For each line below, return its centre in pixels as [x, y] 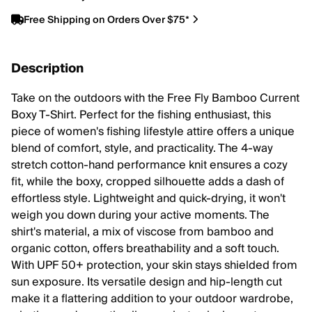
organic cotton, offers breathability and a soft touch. [145, 249]
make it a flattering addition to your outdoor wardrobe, [152, 299]
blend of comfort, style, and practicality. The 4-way [142, 148]
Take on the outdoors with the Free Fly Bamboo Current [155, 98]
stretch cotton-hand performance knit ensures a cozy [149, 165]
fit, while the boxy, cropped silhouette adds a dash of [148, 182]
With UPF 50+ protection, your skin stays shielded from [154, 265]
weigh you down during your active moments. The [140, 215]
